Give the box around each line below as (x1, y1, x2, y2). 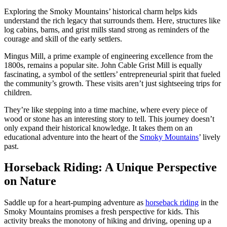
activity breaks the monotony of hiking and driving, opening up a (4, 216, 211, 225)
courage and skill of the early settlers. (4, 34, 122, 43)
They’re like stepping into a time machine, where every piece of (4, 105, 207, 114)
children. (4, 88, 32, 97)
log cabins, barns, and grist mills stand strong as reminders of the (4, 25, 209, 34)
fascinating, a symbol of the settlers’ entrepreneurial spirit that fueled (4, 69, 220, 79)
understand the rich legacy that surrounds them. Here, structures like (4, 16, 220, 25)
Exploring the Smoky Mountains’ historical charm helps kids (4, 7, 197, 16)
